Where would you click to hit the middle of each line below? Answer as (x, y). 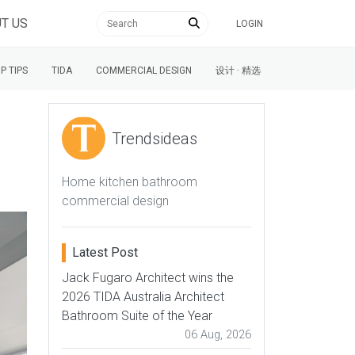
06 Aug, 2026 (218, 335)
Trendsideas (155, 138)
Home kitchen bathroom (130, 182)
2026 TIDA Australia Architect (143, 297)
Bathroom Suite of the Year (137, 316)
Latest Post (105, 252)
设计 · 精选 (238, 71)
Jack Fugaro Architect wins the (148, 278)
